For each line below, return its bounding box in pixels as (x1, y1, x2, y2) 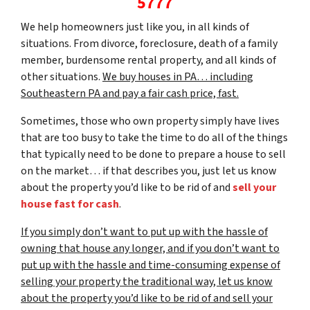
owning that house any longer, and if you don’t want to (21, 240, 280, 256)
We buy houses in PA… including (102, 69, 253, 84)
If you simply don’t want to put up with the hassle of (21, 224, 268, 239)
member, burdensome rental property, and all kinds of (21, 52, 276, 68)
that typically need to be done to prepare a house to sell (21, 146, 286, 162)
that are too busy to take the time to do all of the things (21, 129, 288, 145)
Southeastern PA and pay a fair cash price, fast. (21, 85, 239, 101)
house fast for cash (21, 196, 119, 212)
